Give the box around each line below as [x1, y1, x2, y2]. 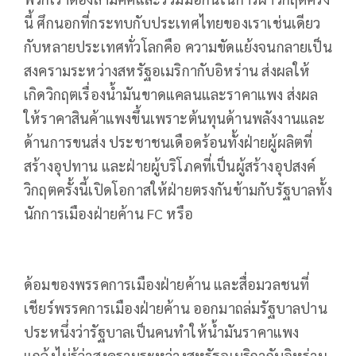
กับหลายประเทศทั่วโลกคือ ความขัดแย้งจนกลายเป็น [24, 37, 332, 56]
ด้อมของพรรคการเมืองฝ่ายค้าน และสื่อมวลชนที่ [24, 274, 310, 293]
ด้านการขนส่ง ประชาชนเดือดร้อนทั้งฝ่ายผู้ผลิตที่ [24, 132, 313, 151]
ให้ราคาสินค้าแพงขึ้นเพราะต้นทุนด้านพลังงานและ [24, 108, 326, 127]
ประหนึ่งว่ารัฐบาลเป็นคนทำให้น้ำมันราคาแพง [24, 322, 300, 341]
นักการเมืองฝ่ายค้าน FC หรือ [24, 203, 193, 222]
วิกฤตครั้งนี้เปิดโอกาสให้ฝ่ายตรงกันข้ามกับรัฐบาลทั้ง [24, 180, 332, 199]
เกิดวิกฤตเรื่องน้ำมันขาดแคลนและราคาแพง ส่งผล [24, 84, 319, 103]
